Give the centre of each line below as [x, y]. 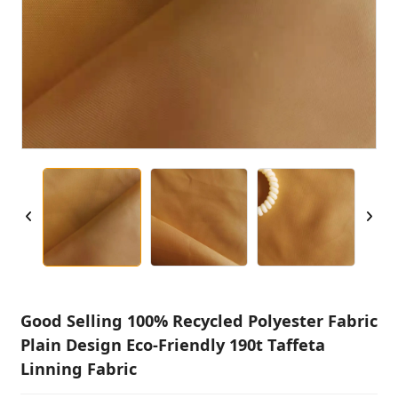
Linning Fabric [78, 368]
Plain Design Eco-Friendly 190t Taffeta [172, 344]
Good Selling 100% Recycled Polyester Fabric [199, 320]
